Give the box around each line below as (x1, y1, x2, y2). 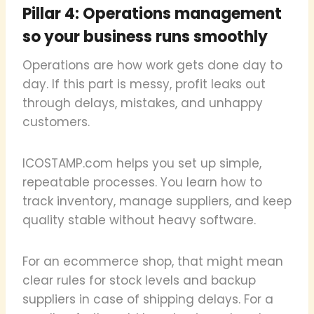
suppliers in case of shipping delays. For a (22, 290, 273, 308)
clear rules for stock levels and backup (22, 271, 256, 289)
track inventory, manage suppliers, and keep (22, 192, 292, 210)
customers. (22, 113, 90, 130)
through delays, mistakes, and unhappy (22, 94, 263, 111)
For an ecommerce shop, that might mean (22, 252, 283, 270)
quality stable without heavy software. (22, 211, 256, 228)
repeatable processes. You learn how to (22, 173, 262, 191)
